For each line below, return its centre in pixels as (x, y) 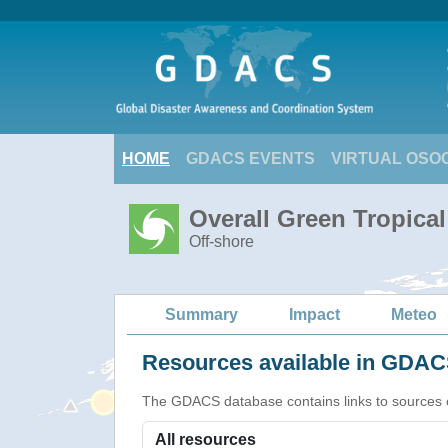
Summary (201, 314)
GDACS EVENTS (250, 158)
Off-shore (221, 241)
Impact (314, 314)
